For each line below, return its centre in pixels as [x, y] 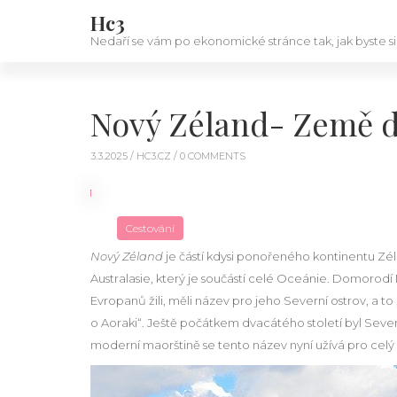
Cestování [150, 228]
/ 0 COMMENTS [210, 156]
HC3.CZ [155, 156]
